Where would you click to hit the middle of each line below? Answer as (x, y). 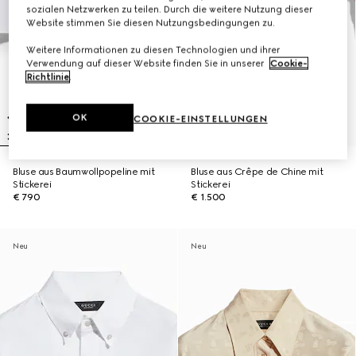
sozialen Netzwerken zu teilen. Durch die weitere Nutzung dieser (170, 9)
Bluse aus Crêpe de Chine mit (257, 172)
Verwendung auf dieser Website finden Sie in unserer (147, 63)
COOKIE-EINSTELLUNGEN (201, 119)
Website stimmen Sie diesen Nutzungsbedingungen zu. (151, 23)
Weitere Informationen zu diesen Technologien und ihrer (153, 50)
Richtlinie (48, 77)
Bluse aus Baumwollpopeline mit (84, 172)
